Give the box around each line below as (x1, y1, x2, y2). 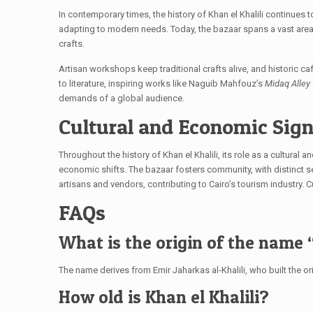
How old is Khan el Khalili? (59, 286, 269, 307)
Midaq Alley (265, 78, 310, 89)
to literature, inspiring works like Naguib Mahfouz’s (59, 78, 265, 89)
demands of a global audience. (59, 93, 184, 103)
